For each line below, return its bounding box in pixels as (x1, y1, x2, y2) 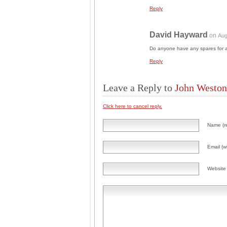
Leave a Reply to (103, 82, 175, 93)
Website (207, 166, 226, 171)
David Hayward (149, 30, 208, 39)
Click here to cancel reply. (103, 103, 162, 109)
